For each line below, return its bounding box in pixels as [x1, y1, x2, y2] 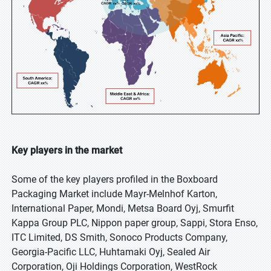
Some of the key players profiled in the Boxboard [11, 174, 218, 185]
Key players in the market [11, 145, 122, 156]
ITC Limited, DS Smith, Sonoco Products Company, [11, 232, 227, 243]
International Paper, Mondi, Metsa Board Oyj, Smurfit [11, 203, 234, 214]
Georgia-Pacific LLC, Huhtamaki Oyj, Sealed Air [11, 246, 210, 258]
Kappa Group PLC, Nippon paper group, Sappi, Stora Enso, [11, 217, 258, 229]
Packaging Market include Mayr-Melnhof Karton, [11, 188, 217, 200]
